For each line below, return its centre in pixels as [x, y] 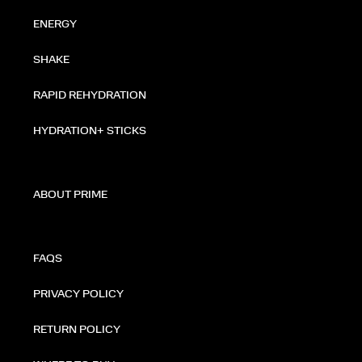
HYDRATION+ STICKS [90, 131]
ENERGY [55, 24]
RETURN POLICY [77, 330]
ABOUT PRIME [70, 195]
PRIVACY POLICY [78, 294]
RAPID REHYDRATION [90, 95]
